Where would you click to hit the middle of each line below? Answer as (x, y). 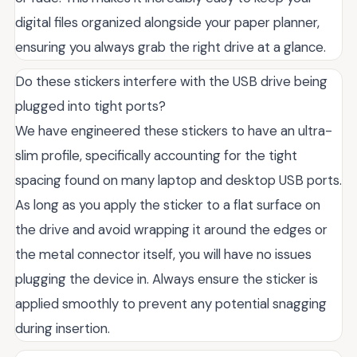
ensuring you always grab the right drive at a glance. (171, 47)
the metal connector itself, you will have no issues (163, 254)
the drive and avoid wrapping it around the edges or (171, 229)
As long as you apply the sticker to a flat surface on (168, 204)
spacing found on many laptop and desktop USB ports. (178, 180)
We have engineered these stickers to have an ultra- (174, 130)
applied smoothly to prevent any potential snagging (171, 303)
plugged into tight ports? (90, 106)
